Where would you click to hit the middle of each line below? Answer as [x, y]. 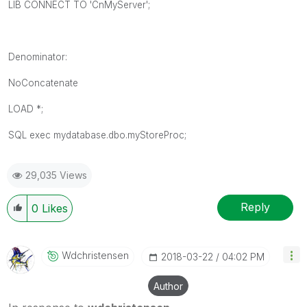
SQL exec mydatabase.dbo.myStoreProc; [97, 135]
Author [168, 286]
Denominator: [38, 57]
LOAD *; [26, 109]
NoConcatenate [43, 83]
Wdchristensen [95, 255]
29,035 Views [56, 175]
